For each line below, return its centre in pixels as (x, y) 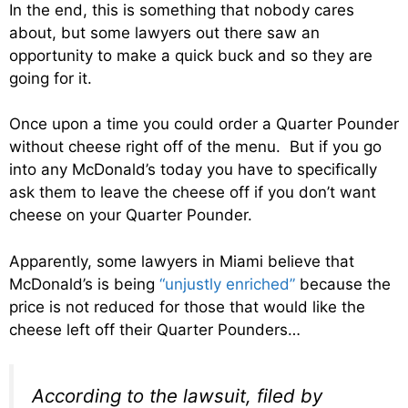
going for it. (51, 78)
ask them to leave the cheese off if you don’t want (193, 193)
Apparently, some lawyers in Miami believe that (182, 261)
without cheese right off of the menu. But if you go (195, 147)
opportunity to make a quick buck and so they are (191, 55)
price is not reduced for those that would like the (187, 306)
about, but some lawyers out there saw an (164, 32)
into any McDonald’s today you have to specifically (193, 170)
